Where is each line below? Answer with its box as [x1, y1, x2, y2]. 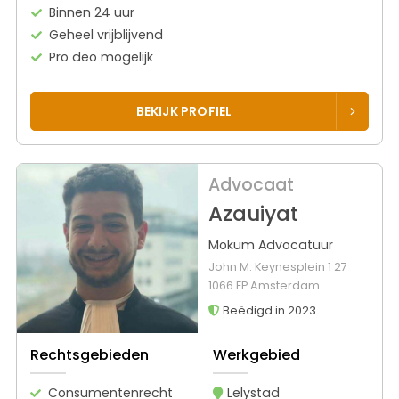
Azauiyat [208, 199, 298, 229]
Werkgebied [212, 344, 300, 365]
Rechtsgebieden [30, 344, 149, 365]
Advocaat [208, 173, 294, 198]
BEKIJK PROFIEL [135, 102, 232, 120]
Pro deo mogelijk [49, 47, 154, 66]
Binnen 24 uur [49, 3, 135, 21]
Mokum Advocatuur [208, 236, 333, 255]
